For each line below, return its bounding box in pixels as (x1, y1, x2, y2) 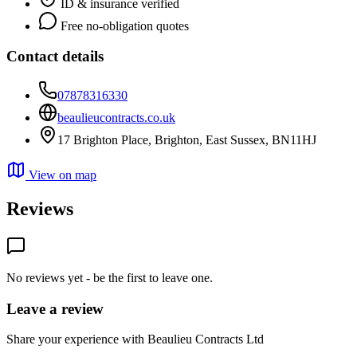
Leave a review (6, 300, 104, 317)
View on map (25, 168, 96, 182)
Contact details (6, 48, 104, 65)
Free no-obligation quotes (57, 18, 189, 33)
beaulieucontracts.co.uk (57, 111, 175, 125)
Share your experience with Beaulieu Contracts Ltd (6, 332, 264, 347)
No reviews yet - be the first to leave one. (6, 271, 213, 284)
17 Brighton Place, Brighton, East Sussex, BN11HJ (57, 133, 316, 147)
